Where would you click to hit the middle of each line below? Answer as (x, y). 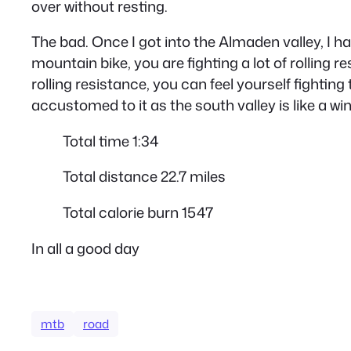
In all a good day (85, 248)
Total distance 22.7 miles (144, 177)
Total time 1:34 (111, 141)
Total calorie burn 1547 (138, 212)
